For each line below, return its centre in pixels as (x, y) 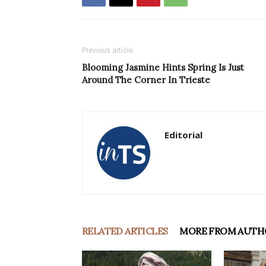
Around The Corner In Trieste (146, 80)
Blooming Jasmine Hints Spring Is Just (163, 68)
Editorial (183, 135)
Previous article (107, 51)
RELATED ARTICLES (125, 231)
